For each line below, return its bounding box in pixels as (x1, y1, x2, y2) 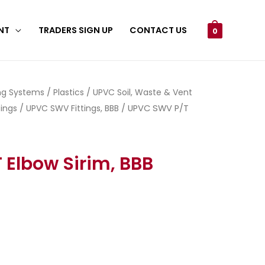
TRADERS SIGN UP (38, 24, 113, 36)
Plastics (53, 86, 84, 98)
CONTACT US (130, 24, 188, 36)
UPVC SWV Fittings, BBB (26, 102, 119, 114)
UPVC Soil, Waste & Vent (93, 86, 192, 98)
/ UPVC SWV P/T (119, 102, 189, 114)
